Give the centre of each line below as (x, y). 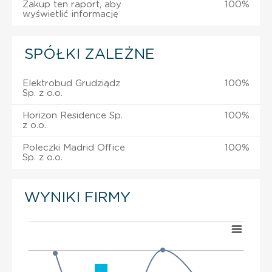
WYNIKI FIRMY (77, 198)
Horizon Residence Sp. (73, 115)
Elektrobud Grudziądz (71, 83)
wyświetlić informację (70, 14)
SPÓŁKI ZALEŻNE (90, 54)
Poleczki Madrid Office (74, 148)
